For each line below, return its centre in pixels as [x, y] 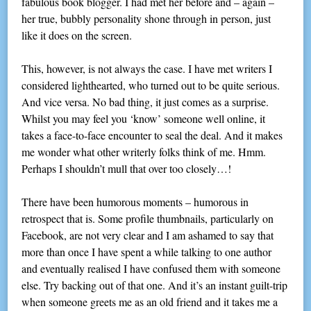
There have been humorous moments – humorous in [135, 201]
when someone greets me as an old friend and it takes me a [150, 301]
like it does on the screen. [77, 35]
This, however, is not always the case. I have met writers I [147, 68]
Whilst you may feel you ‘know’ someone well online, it [144, 118]
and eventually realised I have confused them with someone [151, 268]
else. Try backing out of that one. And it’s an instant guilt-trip [155, 285]
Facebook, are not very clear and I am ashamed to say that [148, 235]
